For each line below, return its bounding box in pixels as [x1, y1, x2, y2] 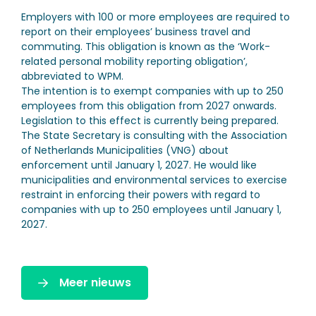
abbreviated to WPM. [21, 69, 123, 83]
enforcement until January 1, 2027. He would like [21, 158, 257, 172]
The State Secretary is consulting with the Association [21, 128, 287, 142]
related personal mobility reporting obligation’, [21, 54, 248, 68]
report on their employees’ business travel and [21, 25, 250, 39]
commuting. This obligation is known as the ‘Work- [21, 39, 270, 54]
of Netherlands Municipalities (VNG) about [21, 143, 229, 157]
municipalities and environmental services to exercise [21, 173, 287, 187]
